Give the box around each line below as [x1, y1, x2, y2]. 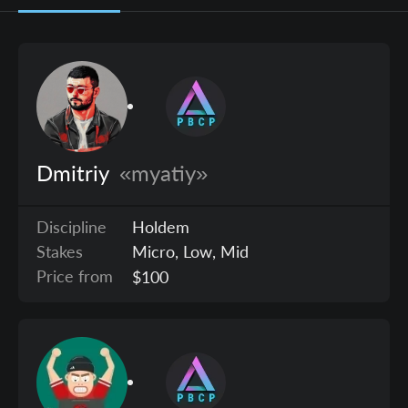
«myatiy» [114, 158, 214, 186]
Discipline [36, 216, 107, 237]
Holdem [132, 216, 190, 237]
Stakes [36, 240, 84, 261]
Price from [36, 265, 114, 286]
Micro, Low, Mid [132, 240, 250, 261]
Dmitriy [36, 158, 115, 186]
